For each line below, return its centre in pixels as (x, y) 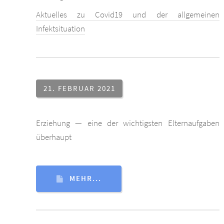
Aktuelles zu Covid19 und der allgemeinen (128, 14)
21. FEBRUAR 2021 (79, 89)
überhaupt (54, 137)
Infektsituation (60, 28)
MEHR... (85, 179)
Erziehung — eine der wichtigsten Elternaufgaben (128, 123)
